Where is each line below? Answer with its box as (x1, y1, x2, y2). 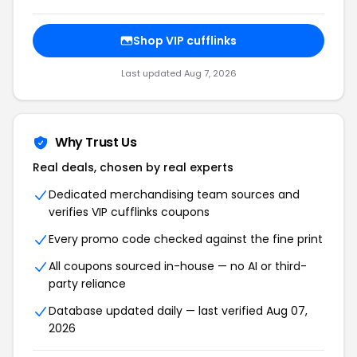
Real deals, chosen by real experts (33, 159, 233, 175)
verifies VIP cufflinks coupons (49, 204, 210, 220)
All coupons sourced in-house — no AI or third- (49, 258, 307, 274)
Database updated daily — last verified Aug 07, (49, 303, 308, 319)
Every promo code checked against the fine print (49, 231, 323, 247)
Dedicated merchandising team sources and (49, 186, 300, 202)
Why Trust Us (55, 133, 137, 151)
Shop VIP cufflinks (133, 33, 237, 49)
